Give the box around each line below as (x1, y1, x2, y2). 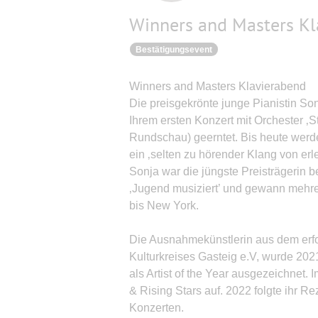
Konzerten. (129, 302, 184, 314)
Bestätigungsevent (136, 45, 212, 55)
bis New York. (129, 199, 199, 212)
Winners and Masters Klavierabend (129, 80, 306, 92)
